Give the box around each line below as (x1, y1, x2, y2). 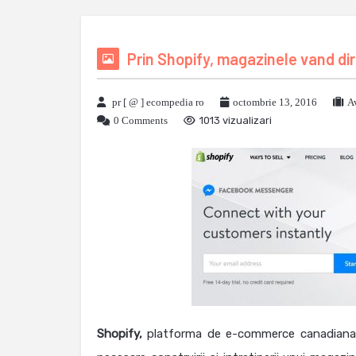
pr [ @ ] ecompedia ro (112, 96, 204, 108)
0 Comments (114, 114, 168, 126)
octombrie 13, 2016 (233, 96, 317, 108)
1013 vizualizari (199, 114, 272, 126)
